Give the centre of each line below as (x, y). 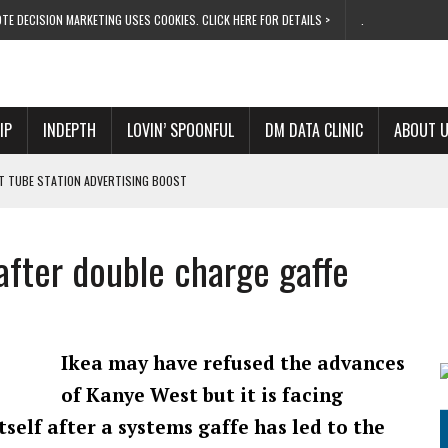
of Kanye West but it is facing (202, 394)
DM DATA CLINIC (314, 130)
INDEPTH (69, 130)
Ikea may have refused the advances (233, 362)
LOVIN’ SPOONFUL (180, 130)
